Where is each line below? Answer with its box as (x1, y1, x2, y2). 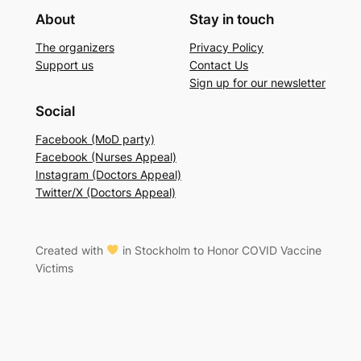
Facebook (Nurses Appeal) (35, 149, 176, 164)
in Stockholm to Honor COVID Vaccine (119, 243, 322, 257)
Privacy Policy (189, 39, 264, 54)
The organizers (35, 39, 114, 54)
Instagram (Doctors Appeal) (35, 167, 181, 181)
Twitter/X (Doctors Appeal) (35, 185, 176, 199)
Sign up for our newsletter (189, 75, 326, 89)
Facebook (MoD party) (35, 131, 155, 146)
